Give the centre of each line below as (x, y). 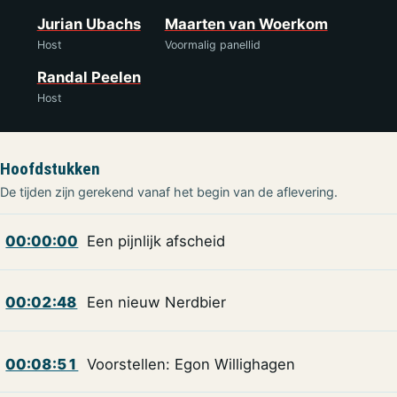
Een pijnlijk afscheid (156, 241)
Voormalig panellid (212, 45)
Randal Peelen (89, 78)
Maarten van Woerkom (246, 24)
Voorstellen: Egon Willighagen (191, 364)
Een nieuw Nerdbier (156, 303)
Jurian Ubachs (89, 24)
